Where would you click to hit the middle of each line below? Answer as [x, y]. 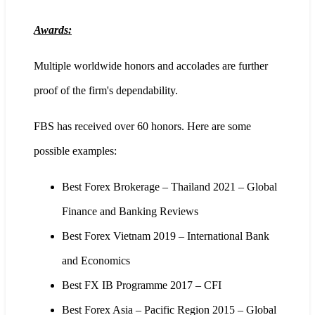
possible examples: [75, 151]
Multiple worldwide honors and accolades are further [151, 66]
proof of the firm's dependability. [106, 91]
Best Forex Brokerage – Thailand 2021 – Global [169, 187]
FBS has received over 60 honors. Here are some [142, 127]
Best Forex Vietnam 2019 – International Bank [166, 236]
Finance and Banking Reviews [130, 212]
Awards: [53, 30]
